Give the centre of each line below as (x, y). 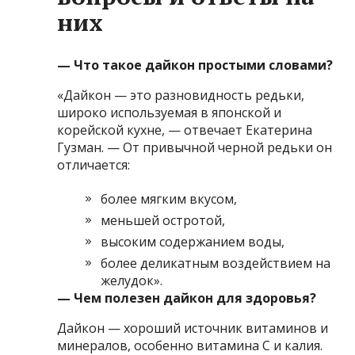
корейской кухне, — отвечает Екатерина (185, 130)
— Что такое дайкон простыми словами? (195, 65)
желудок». (132, 280)
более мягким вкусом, (169, 198)
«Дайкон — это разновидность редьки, (181, 95)
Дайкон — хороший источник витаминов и (193, 328)
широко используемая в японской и (170, 112)
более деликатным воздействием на (216, 263)
